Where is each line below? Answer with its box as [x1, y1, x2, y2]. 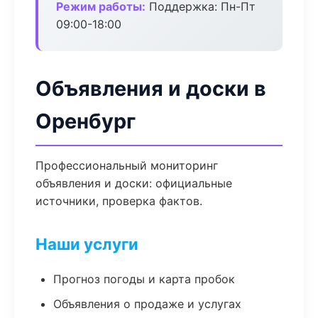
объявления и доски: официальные [35, 176, 232, 190]
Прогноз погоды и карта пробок [53, 272, 235, 286]
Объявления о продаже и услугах [53, 297, 241, 311]
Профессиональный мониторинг [35, 158, 218, 172]
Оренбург [35, 109, 136, 133]
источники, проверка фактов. [35, 194, 202, 208]
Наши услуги [35, 234, 138, 253]
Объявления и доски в [35, 76, 266, 101]
